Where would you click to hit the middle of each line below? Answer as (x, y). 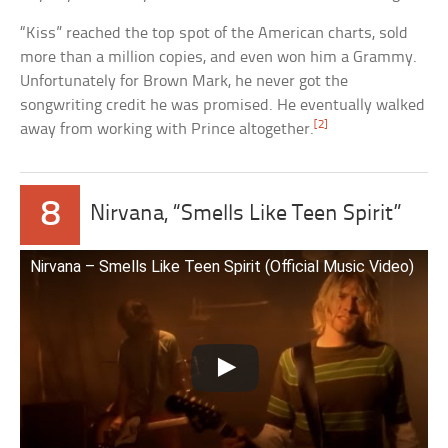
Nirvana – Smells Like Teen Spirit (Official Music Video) (222, 266)
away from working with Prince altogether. (167, 129)
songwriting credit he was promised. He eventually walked (223, 105)
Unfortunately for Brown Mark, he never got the (184, 81)
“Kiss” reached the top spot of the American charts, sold (214, 33)
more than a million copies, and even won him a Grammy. (219, 57)
